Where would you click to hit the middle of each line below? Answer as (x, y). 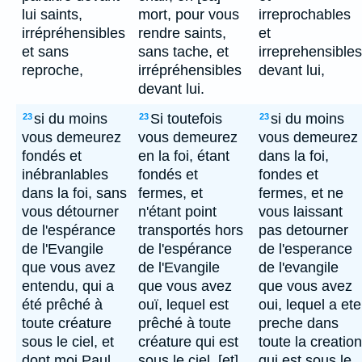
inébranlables (65, 175)
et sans (45, 52)
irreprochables (305, 15)
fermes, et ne (301, 193)
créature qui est (188, 342)
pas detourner (303, 230)
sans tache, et (183, 52)
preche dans (299, 323)
